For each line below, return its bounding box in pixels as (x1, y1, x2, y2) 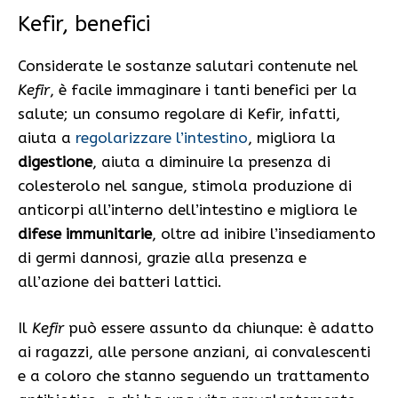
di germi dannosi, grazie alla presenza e (18, 248, 306, 267)
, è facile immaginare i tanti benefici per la (50, 80, 357, 99)
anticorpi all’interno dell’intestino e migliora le (18, 200, 357, 219)
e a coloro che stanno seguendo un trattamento (18, 367, 370, 386)
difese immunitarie (18, 224, 152, 243)
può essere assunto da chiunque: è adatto (64, 319, 374, 338)
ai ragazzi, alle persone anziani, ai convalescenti (18, 343, 370, 362)
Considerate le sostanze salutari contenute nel (18, 56, 358, 75)
